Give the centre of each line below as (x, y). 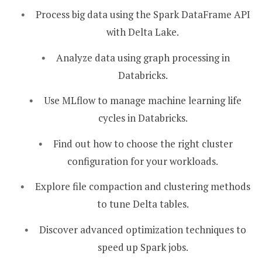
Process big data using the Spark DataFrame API (143, 14)
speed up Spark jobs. (143, 247)
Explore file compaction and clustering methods (143, 187)
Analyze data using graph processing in (143, 57)
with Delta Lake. (143, 32)
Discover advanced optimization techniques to (143, 229)
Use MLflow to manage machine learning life (143, 101)
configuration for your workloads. (143, 161)
